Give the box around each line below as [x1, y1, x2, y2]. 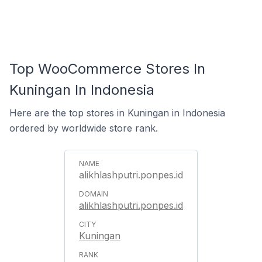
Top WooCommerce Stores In [9, 60, 205, 77]
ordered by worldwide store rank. [9, 122, 158, 134]
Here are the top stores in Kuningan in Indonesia [9, 107, 225, 119]
